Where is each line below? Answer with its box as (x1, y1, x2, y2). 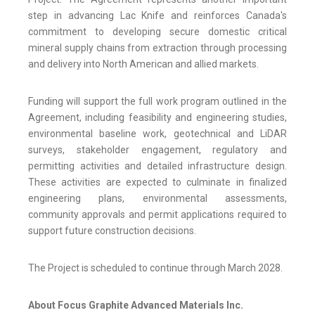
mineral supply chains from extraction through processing (28, 42, 287, 54)
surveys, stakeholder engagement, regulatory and (28, 144, 287, 156)
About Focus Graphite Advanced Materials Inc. (28, 300, 243, 311)
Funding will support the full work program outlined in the (28, 96, 287, 108)
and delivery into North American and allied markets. (28, 58, 259, 70)
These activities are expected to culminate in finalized (28, 176, 287, 188)
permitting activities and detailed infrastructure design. (28, 160, 287, 172)
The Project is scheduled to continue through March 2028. (28, 262, 283, 274)
